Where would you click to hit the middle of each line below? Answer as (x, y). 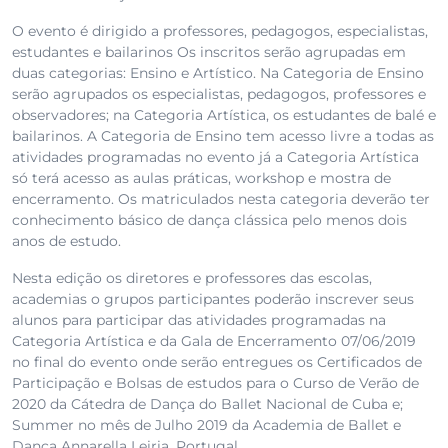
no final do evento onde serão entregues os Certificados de (217, 362)
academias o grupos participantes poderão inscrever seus (213, 299)
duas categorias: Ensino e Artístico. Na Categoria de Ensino (218, 73)
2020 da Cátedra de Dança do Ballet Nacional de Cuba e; (207, 404)
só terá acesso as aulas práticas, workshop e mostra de (201, 178)
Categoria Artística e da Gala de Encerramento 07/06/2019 (214, 341)
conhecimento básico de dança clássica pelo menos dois (209, 220)
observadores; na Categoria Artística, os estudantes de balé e (224, 115)
